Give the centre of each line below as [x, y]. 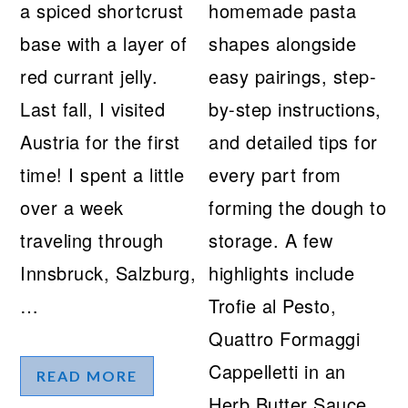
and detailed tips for [293, 142]
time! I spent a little [102, 175]
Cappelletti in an [277, 372]
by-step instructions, [295, 109]
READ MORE [87, 376]
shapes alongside [283, 44]
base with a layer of [104, 44]
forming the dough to [298, 208]
